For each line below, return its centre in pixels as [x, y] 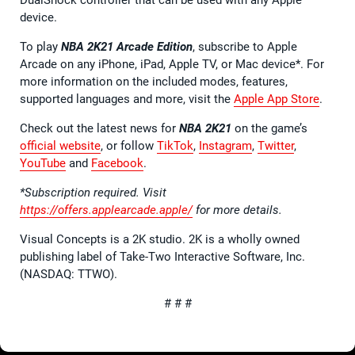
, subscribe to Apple [245, 46]
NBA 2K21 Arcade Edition [127, 46]
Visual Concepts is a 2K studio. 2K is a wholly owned [160, 239]
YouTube [43, 163]
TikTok [175, 145]
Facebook [117, 163]
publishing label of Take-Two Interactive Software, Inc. [162, 256]
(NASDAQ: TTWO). [69, 274]
